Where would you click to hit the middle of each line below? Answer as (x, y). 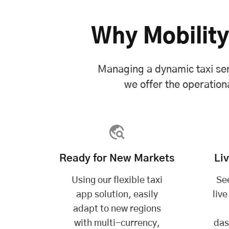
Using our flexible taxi (117, 180)
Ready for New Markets (117, 158)
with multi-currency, (117, 223)
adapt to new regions (117, 209)
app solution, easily (117, 194)
